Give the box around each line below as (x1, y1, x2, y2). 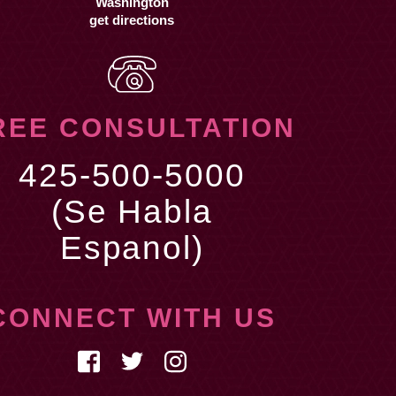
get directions (89, 12, 175, 28)
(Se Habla (50, 192, 213, 230)
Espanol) (59, 228, 204, 266)
